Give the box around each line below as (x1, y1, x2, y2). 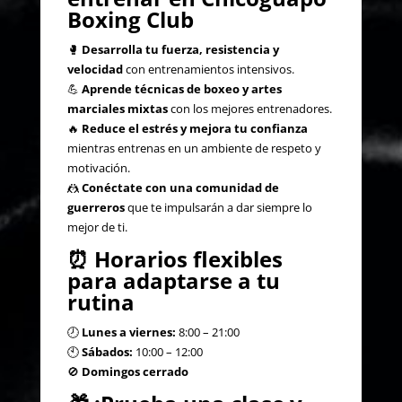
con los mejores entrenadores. (167, 100, 332, 117)
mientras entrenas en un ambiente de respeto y (66, 139, 321, 156)
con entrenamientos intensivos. (122, 60, 294, 77)
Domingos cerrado (81, 363, 188, 380)
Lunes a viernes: (81, 323, 176, 340)
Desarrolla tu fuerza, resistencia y (81, 40, 279, 57)
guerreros (66, 198, 125, 215)
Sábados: (81, 343, 133, 360)
